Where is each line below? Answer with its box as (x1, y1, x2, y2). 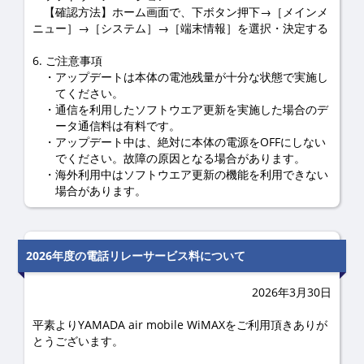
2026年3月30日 (252, 284, 331, 300)
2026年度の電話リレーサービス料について (26, 248, 245, 263)
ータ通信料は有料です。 (55, 118, 180, 133)
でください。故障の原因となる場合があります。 (55, 150, 305, 166)
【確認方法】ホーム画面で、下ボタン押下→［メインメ (32, 4, 328, 19)
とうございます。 (32, 333, 123, 349)
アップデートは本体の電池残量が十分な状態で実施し (55, 69, 328, 84)
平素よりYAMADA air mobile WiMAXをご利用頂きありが (32, 317, 327, 332)
